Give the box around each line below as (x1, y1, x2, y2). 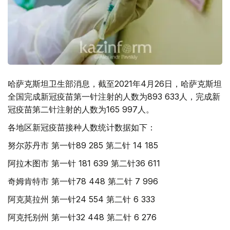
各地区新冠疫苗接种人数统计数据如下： (8, 122, 156, 132)
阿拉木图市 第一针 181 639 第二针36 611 (8, 158, 160, 168)
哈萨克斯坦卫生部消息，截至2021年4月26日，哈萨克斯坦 (8, 78, 222, 89)
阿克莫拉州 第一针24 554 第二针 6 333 (8, 194, 155, 204)
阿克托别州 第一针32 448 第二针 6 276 (8, 212, 157, 222)
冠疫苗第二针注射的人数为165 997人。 (8, 104, 154, 114)
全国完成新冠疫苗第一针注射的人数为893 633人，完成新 (8, 91, 220, 102)
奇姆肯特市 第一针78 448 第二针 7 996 (8, 176, 158, 186)
